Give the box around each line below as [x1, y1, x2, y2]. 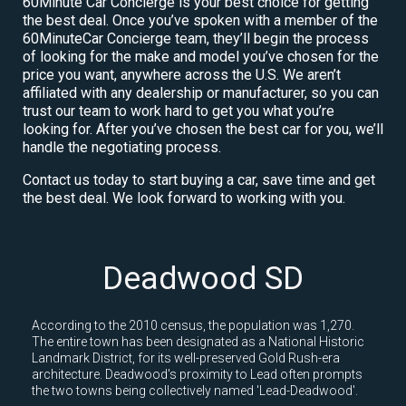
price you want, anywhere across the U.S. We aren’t [23, 65, 341, 83]
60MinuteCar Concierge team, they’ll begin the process [23, 29, 369, 47]
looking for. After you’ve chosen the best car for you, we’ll [23, 120, 383, 138]
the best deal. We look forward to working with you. [23, 188, 345, 207]
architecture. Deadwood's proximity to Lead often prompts [32, 366, 362, 382]
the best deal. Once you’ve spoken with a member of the [23, 11, 378, 29]
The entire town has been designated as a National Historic [32, 333, 364, 349]
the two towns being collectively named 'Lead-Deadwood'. [32, 382, 358, 398]
